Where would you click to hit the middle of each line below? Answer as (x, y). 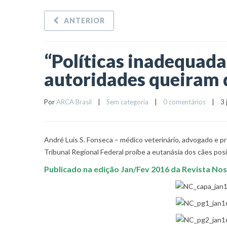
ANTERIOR (84, 21)
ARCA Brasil (74, 102)
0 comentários (184, 102)
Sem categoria (127, 102)
